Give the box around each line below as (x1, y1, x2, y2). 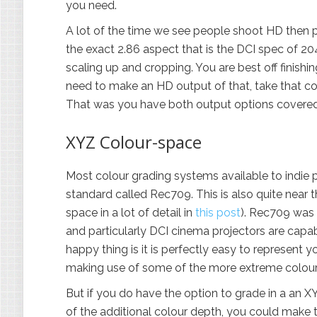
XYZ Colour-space (66, 130, 202, 154)
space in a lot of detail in (66, 206, 195, 219)
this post (195, 206, 241, 219)
